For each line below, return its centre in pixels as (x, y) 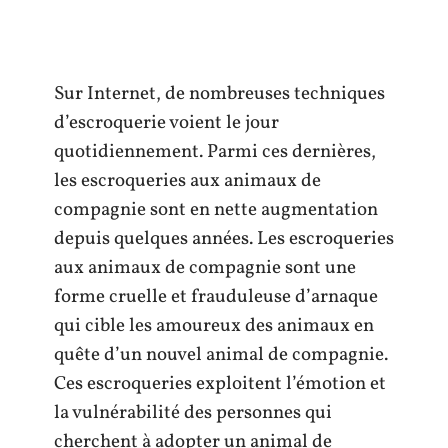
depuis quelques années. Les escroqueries (224, 239)
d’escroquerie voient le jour (166, 123)
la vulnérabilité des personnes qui (193, 413)
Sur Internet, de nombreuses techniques (219, 94)
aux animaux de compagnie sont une (205, 268)
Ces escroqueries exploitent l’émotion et (220, 384)
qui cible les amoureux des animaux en (214, 326)
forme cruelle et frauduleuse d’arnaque (216, 297)
